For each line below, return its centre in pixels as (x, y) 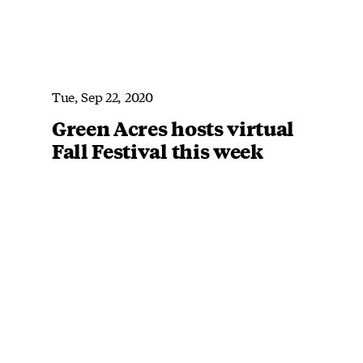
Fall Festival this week (158, 150)
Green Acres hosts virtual (173, 128)
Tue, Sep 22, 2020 (102, 96)
